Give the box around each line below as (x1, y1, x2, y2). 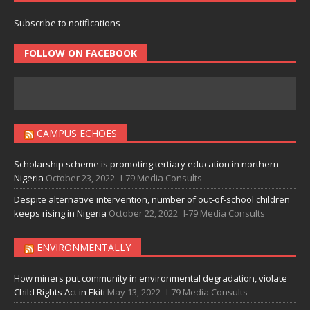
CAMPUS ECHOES (37, 127, 117, 140)
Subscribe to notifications (14, 17, 120, 30)
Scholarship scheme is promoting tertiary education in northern (14, 158, 279, 171)
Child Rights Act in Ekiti (14, 286, 105, 299)
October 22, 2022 (109, 207, 178, 220)
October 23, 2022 (46, 172, 115, 185)
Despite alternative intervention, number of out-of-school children (14, 193, 290, 206)
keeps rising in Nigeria (14, 207, 107, 220)
